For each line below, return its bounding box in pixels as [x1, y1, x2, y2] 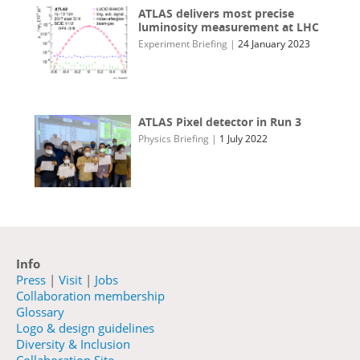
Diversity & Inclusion [16, 336, 130, 353]
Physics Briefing [138, 132, 210, 146]
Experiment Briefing [138, 37, 228, 51]
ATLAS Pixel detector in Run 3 [138, 114, 302, 130]
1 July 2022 [219, 132, 268, 146]
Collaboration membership [16, 288, 165, 305]
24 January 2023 [238, 37, 311, 51]
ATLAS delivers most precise [138, 6, 295, 22]
